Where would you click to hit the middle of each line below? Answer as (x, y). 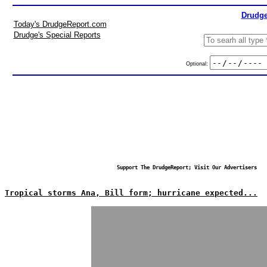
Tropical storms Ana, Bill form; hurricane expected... (131, 193)
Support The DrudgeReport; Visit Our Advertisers (187, 167)
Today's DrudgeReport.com (60, 24)
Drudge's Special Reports (57, 35)
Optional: (198, 63)
